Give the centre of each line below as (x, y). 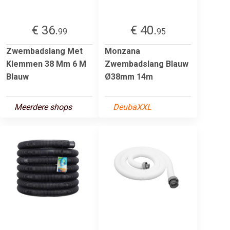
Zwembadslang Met (44, 51)
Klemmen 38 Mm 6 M (46, 64)
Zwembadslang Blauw (147, 64)
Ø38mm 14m (129, 76)
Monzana (122, 51)
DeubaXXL (132, 107)
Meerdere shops (43, 107)
